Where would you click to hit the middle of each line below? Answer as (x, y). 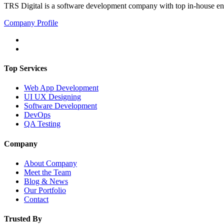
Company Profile (31, 22)
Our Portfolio (45, 190)
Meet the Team (47, 172)
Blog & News (46, 181)
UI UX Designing (52, 97)
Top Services (25, 68)
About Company (50, 163)
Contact (36, 199)
